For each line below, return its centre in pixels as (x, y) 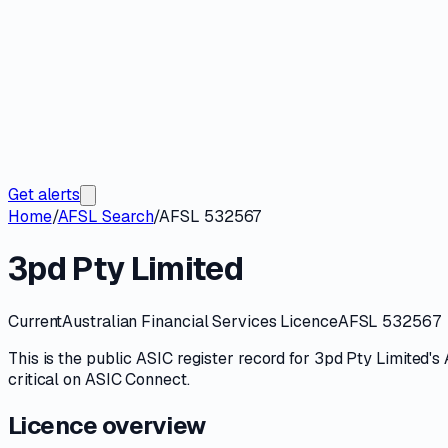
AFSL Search (105, 216)
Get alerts (44, 194)
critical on (46, 379)
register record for (243, 358)
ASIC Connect (135, 379)
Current (35, 321)
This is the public (72, 358)
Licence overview (107, 425)
